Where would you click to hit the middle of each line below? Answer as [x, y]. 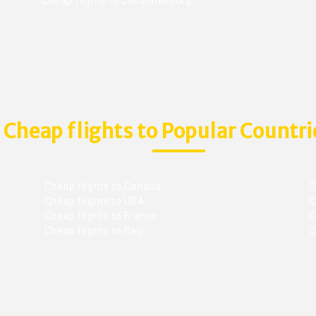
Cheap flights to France [99, 216]
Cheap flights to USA [93, 201]
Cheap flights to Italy [93, 231]
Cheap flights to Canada [102, 187]
